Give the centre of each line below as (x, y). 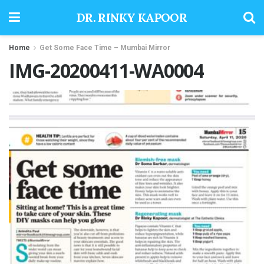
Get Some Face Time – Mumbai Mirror (105, 48)
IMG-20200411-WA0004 (106, 70)
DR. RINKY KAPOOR (132, 17)
